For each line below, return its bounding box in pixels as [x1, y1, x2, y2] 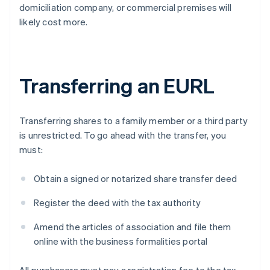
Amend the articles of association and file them [34, 221, 231, 233]
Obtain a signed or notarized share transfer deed [34, 172, 237, 185]
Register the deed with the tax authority [34, 196, 201, 209]
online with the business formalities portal [34, 235, 208, 248]
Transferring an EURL [19, 72, 215, 99]
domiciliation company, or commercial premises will [19, 1, 232, 14]
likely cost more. [19, 16, 88, 28]
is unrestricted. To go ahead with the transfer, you [19, 129, 227, 142]
